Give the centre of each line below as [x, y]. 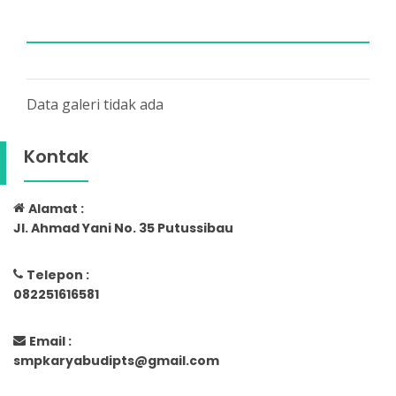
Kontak [56, 156]
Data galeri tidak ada [95, 104]
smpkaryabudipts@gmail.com [116, 361]
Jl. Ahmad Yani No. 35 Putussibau [123, 228]
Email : [50, 341]
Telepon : [58, 275]
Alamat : [56, 209]
